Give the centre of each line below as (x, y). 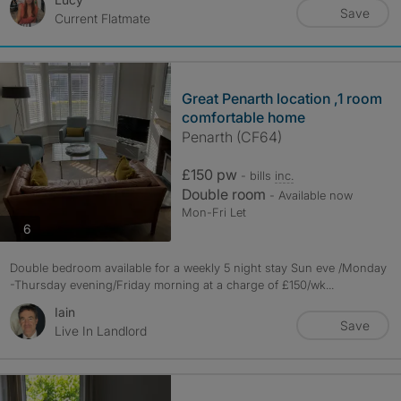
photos (50, 227)
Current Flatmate (102, 18)
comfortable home (243, 117)
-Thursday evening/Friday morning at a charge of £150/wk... (171, 285)
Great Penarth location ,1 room (282, 98)
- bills (257, 175)
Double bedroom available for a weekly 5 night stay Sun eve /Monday (198, 268)
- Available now (311, 195)
